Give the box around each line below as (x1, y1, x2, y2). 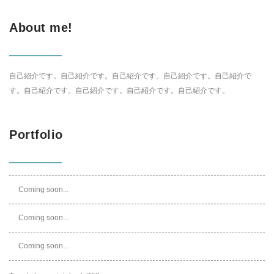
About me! (9, 21, 73, 34)
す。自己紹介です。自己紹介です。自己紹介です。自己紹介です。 (9, 86, 229, 95)
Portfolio (9, 128, 63, 141)
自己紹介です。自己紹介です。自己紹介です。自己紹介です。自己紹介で (9, 72, 251, 80)
